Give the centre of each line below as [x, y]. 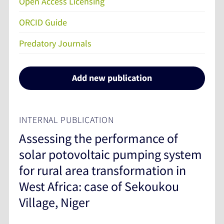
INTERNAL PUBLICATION [66, 119]
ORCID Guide [43, 22]
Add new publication [112, 78]
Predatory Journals [55, 43]
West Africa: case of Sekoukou [99, 186]
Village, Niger [54, 202]
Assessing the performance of [98, 138]
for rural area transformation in [102, 170]
